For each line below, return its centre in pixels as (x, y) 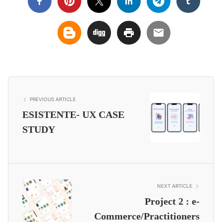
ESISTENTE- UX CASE (73, 115)
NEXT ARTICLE (175, 186)
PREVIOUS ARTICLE (53, 99)
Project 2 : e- (172, 201)
